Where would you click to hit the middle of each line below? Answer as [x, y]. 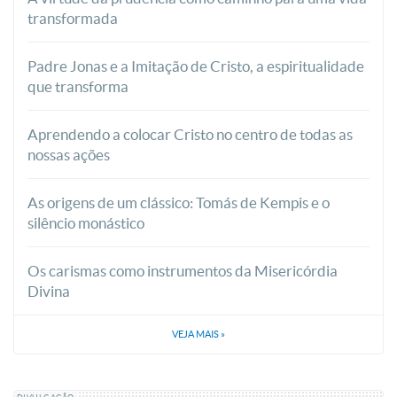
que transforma [78, 87]
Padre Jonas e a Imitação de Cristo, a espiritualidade [196, 66]
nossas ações [69, 155]
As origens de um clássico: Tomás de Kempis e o [179, 203]
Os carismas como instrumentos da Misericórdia [183, 271]
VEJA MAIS [196, 335]
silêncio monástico [86, 223]
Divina [49, 292]
